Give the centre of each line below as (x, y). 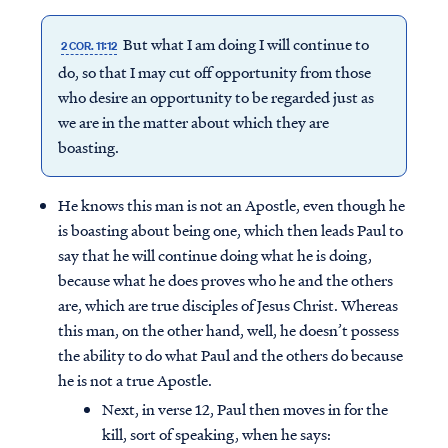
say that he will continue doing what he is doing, (215, 255)
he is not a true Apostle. (135, 380)
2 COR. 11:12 (88, 46)
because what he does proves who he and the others (225, 280)
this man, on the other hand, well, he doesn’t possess (228, 330)
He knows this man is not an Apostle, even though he (231, 205)
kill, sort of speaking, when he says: (216, 434)
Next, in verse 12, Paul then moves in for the (245, 409)
